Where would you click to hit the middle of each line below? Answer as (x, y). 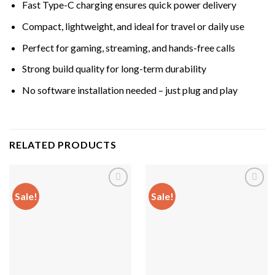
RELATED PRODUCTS (63, 144)
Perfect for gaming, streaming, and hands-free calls (128, 47)
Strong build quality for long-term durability (114, 69)
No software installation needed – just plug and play (130, 90)
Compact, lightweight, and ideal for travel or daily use (133, 26)
